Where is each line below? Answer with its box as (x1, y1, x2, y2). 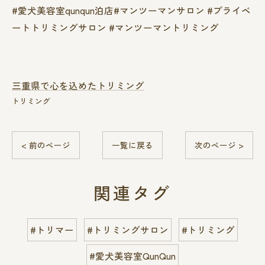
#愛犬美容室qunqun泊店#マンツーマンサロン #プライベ (12, 3, 251, 17)
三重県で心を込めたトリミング (12, 78, 144, 92)
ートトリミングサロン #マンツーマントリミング (12, 20, 219, 34)
